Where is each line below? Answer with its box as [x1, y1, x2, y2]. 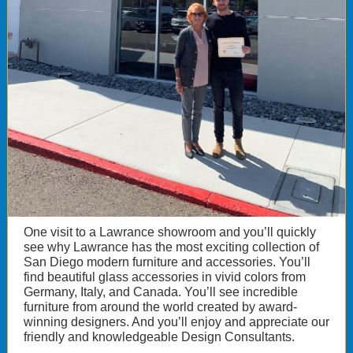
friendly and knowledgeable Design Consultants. [24, 330, 295, 344]
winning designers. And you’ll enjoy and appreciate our [24, 315, 329, 329]
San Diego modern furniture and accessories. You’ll [24, 255, 310, 269]
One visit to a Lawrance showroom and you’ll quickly [24, 225, 316, 239]
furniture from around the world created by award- [24, 300, 297, 314]
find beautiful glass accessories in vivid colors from [24, 270, 306, 284]
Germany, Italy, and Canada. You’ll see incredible [24, 285, 298, 299]
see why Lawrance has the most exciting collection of [24, 240, 319, 254]
